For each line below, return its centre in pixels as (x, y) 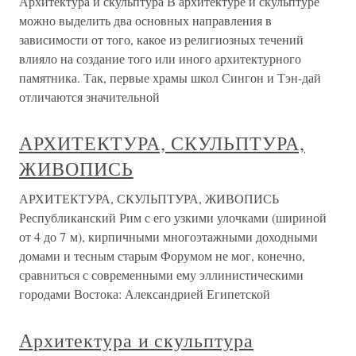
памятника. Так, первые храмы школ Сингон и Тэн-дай (170, 77)
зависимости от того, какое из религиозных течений (161, 39)
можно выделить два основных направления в (145, 20)
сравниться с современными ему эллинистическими (161, 275)
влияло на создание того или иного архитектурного (160, 58)
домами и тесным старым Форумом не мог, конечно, (162, 255)
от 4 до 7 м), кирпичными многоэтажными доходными (168, 236)
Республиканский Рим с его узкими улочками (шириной (173, 217)
